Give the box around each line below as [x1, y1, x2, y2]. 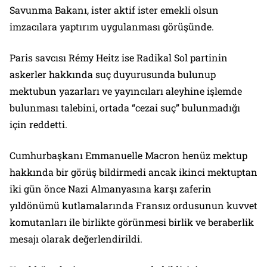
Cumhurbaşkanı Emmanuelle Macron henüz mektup [10, 149, 247, 162]
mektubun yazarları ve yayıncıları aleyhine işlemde [10, 85, 242, 97]
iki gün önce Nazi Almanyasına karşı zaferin [10, 182, 212, 195]
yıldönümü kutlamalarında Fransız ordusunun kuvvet [10, 199, 257, 212]
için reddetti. [10, 118, 67, 131]
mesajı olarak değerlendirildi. [10, 232, 142, 245]
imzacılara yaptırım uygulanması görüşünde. [10, 20, 214, 33]
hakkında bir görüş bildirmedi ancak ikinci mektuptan [10, 166, 257, 178]
